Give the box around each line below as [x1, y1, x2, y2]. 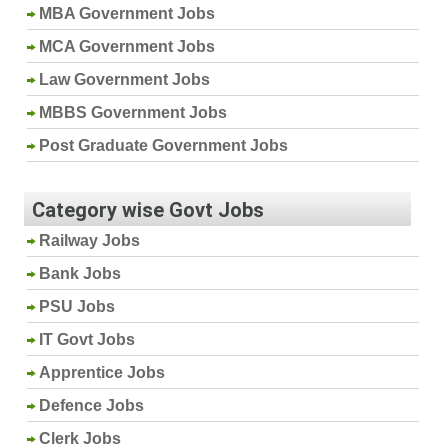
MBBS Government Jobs [39, 103, 228, 121]
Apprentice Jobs [39, 363, 166, 381]
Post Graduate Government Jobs [39, 136, 289, 154]
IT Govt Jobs [39, 330, 136, 348]
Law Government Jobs [39, 70, 211, 88]
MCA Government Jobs [39, 37, 216, 55]
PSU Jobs [39, 297, 116, 315]
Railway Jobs [39, 231, 141, 249]
